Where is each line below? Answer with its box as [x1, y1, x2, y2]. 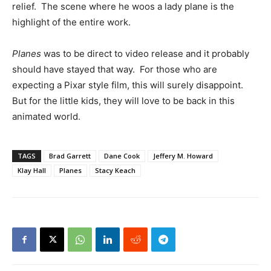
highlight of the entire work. [12, 16, 131, 28]
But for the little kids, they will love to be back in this [12, 94, 235, 106]
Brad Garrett [49, 151, 91, 160]
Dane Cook [104, 151, 140, 160]
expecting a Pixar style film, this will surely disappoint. [12, 79, 246, 91]
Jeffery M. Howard [153, 151, 213, 160]
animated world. [12, 110, 85, 122]
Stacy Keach [95, 165, 135, 175]
